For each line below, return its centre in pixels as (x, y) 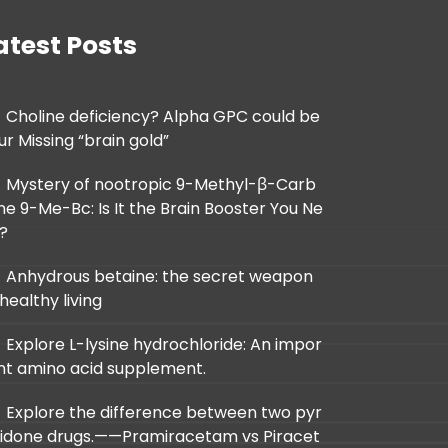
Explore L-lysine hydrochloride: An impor (164, 344)
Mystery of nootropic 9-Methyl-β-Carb (161, 184)
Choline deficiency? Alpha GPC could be (163, 116)
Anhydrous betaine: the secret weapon (160, 276)
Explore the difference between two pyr (164, 412)
